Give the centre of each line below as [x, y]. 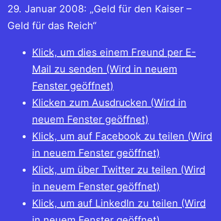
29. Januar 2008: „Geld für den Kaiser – [99, 9]
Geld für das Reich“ [52, 26]
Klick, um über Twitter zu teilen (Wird [119, 170]
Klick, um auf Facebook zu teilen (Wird [122, 136]
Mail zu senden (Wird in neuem [105, 69]
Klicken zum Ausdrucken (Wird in [109, 103]
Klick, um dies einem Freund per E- [114, 53]
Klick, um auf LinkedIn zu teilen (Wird [119, 203]
